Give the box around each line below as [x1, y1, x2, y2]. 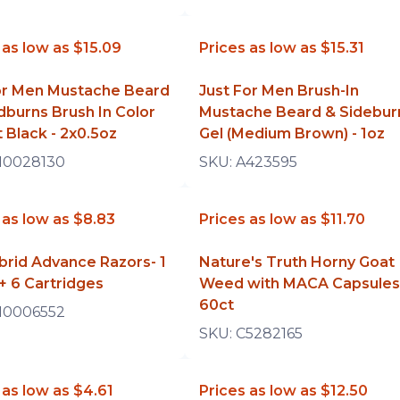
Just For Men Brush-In [198, 82, 359, 99]
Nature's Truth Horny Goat [198, 254, 395, 271]
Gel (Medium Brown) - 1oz [198, 125, 385, 142]
